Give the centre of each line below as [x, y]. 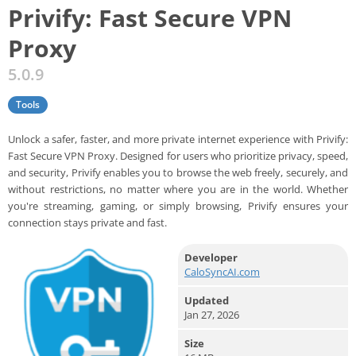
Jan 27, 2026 [212, 314]
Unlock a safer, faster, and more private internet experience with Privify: [178, 139]
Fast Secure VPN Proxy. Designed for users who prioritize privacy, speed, [178, 155]
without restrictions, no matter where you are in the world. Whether [178, 189]
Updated [207, 300]
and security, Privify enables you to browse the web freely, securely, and [178, 172]
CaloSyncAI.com [222, 271]
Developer [211, 257]
